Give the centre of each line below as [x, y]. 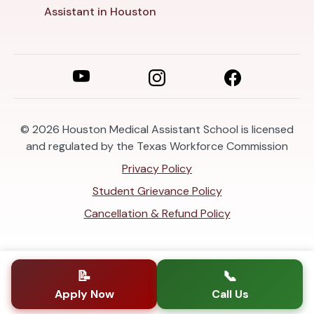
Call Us [230, 294]
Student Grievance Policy [157, 191]
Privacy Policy [157, 168]
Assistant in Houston [100, 11]
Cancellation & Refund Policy [157, 213]
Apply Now [84, 294]
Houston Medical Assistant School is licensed [178, 129]
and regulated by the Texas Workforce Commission [157, 146]
